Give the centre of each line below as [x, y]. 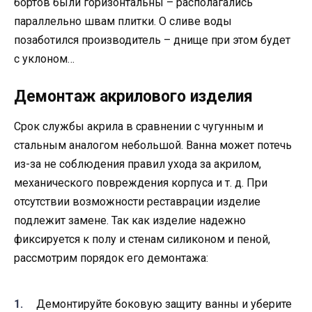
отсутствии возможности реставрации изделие [137, 202]
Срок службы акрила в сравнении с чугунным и [139, 127]
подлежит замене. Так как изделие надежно [130, 221]
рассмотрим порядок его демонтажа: [111, 258]
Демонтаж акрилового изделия [133, 97]
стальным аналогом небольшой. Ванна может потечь [153, 146]
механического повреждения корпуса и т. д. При [141, 183]
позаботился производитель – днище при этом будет [152, 40]
